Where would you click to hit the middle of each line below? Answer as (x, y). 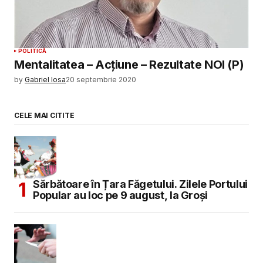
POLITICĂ (33, 51)
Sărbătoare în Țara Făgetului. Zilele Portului (140, 184)
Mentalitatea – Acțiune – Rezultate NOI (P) (129, 65)
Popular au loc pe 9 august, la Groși (121, 195)
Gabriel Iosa (45, 80)
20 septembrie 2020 (101, 80)
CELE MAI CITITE (44, 116)
